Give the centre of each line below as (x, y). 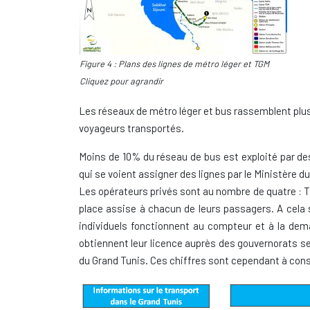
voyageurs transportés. (131, 128)
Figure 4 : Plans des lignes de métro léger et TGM (174, 64)
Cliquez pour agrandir (121, 81)
